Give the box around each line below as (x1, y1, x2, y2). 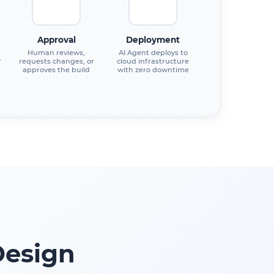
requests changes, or (18, 56, 94, 65)
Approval (37, 34, 76, 45)
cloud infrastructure (117, 56, 189, 65)
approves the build (23, 65, 90, 74)
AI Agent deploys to (118, 48, 188, 57)
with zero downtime (117, 65, 189, 74)
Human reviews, (28, 48, 85, 57)
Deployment (126, 34, 180, 45)
